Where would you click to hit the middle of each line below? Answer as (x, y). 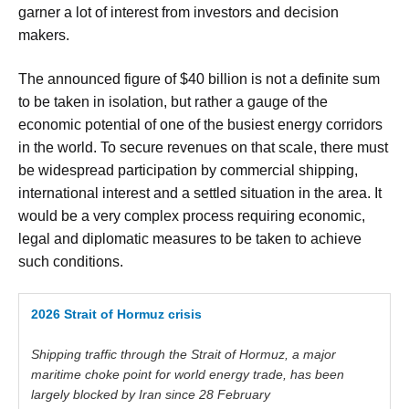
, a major (310, 354)
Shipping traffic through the (111, 354)
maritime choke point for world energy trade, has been (188, 374)
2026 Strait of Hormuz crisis (116, 315)
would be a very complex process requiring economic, (192, 215)
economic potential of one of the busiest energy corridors (200, 124)
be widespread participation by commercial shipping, (188, 170)
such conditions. (71, 261)
